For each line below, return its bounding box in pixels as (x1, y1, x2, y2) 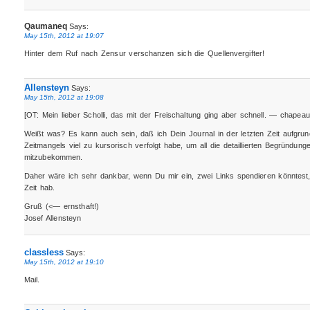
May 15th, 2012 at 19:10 (24, 257, 104, 266)
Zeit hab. (24, 183, 55, 192)
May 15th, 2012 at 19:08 (24, 93, 104, 101)
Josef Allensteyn (24, 213, 82, 222)
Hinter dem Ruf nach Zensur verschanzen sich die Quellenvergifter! (24, 49, 265, 58)
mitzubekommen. (24, 152, 83, 161)
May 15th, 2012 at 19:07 (24, 32, 104, 40)
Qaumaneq (24, 21, 67, 32)
